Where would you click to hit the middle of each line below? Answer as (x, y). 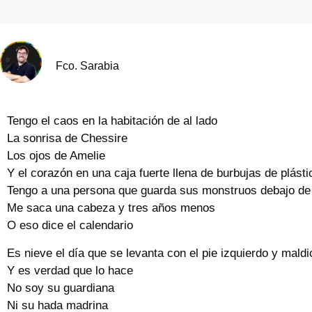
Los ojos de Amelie (56, 156)
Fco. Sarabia (87, 65)
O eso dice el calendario (70, 226)
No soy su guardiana (61, 288)
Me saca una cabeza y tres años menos (111, 208)
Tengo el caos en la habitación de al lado (112, 121)
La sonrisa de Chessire (67, 139)
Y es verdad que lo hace (70, 270)
